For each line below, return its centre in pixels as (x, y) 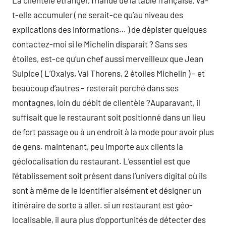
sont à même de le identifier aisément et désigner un (107, 190)
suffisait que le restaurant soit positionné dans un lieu (109, 117)
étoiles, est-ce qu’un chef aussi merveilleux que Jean (108, 59)
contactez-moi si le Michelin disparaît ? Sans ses (100, 44)
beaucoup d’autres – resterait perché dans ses (95, 88)
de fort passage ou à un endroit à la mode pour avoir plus (113, 132)
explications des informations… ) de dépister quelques (109, 29)
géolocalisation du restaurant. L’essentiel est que (101, 161)
